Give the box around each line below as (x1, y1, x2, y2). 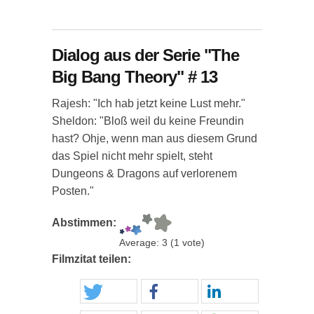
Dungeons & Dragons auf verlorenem (52, 168, 237, 179)
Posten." (52, 185, 94, 197)
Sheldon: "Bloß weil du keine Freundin (52, 115, 244, 127)
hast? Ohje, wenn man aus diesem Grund (52, 132, 257, 144)
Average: (119, 238, 162, 248)
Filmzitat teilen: (52, 253, 134, 265)
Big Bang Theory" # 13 (52, 67, 217, 86)
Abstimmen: (52, 217, 119, 228)
